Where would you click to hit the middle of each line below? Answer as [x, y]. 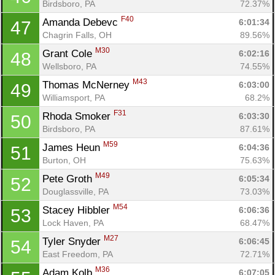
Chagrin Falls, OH [77, 35]
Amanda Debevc [82, 22]
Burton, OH [64, 160]
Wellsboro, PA [69, 66]
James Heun [73, 147]
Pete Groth [69, 179]
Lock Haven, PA [73, 223]
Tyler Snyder [73, 241]
